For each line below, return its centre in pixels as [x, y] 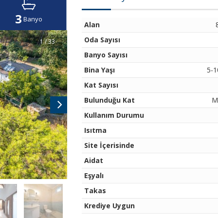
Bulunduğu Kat [109, 100]
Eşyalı [94, 175]
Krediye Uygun [109, 206]
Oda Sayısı [102, 40]
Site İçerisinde [109, 145]
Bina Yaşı [99, 70]
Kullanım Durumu [114, 115]
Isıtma [95, 130]
